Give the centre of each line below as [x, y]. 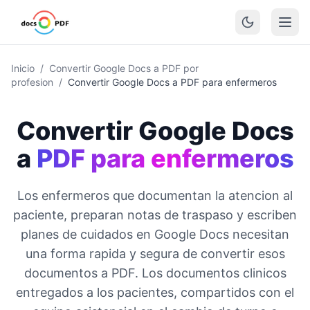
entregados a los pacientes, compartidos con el [155, 292]
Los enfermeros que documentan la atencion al [155, 195]
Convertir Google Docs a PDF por [124, 68]
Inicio [23, 68]
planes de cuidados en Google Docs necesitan [155, 234]
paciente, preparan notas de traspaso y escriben [155, 215]
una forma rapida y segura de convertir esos [155, 254]
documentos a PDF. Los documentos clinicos [155, 273]
